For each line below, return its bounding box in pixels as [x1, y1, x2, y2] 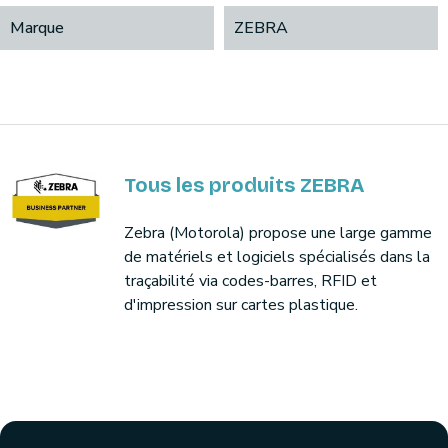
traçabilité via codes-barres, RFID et [124, 270, 377, 292]
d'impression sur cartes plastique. [124, 294, 358, 316]
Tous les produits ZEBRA [124, 173, 364, 197]
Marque [10, 17, 64, 39]
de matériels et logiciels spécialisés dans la [124, 246, 430, 268]
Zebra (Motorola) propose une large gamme [124, 222, 432, 244]
